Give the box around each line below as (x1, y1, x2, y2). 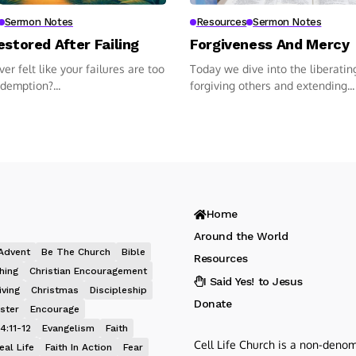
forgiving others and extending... (190, 78, 354, 92)
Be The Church (41, 246, 110, 257)
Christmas (31, 284, 79, 296)
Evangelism (42, 322, 95, 334)
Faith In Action (45, 341, 112, 353)
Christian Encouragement (29, 265, 147, 277)
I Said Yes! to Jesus (203, 274, 303, 288)
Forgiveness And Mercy (190, 35, 350, 52)
